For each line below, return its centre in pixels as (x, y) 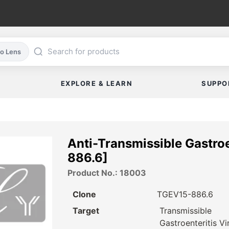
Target (86, 211)
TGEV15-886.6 (185, 194)
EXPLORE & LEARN (97, 84)
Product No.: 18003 (107, 173)
